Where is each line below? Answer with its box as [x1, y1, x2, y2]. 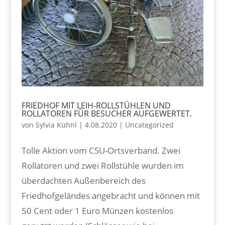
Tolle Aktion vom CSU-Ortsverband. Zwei [21, 144, 180, 156]
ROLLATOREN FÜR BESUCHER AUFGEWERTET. [21, 107, 192, 119]
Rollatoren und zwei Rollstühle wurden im [21, 159, 184, 171]
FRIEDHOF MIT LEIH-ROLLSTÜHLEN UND [21, 99, 171, 111]
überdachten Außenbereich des [21, 174, 146, 186]
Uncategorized [125, 120, 174, 130]
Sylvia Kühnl [35, 120, 77, 130]
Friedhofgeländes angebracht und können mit [21, 189, 200, 201]
